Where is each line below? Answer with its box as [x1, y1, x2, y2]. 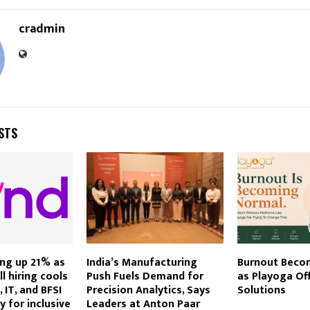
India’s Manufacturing [86, 253, 197, 273]
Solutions [237, 281, 286, 300]
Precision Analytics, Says [86, 281, 210, 300]
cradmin [19, 19, 65, 40]
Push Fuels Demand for [86, 267, 203, 286]
